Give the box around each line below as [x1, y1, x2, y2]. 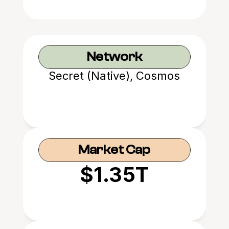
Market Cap [78, 143, 151, 157]
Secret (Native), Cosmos [49, 69, 180, 82]
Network [86, 50, 142, 64]
